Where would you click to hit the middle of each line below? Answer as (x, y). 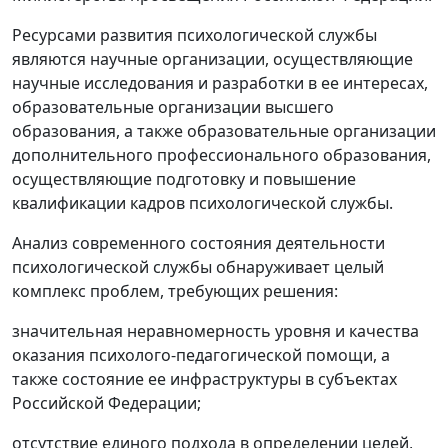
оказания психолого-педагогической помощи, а (201, 355)
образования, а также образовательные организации (224, 131)
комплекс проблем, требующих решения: (175, 291)
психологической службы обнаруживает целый (198, 267)
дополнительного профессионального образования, (221, 155)
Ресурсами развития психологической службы (194, 35)
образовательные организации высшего (173, 107)
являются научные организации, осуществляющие (212, 59)
